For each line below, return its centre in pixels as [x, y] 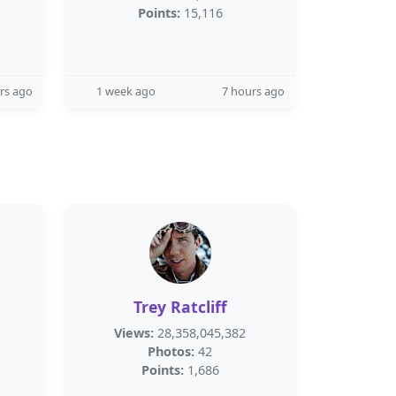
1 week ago [126, 91]
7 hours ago [253, 91]
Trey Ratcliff [180, 307]
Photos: [171, 351]
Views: [134, 333]
